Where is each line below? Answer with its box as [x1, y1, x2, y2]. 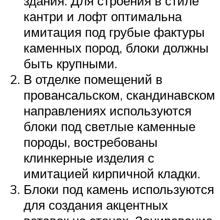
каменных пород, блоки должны [24, 40, 209, 56]
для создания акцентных [24, 197, 168, 213]
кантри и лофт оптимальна [24, 8, 182, 25]
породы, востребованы [24, 134, 158, 150]
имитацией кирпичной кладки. [24, 165, 200, 182]
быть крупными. [24, 55, 117, 72]
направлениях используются [24, 103, 192, 119]
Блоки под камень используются [24, 181, 214, 197]
